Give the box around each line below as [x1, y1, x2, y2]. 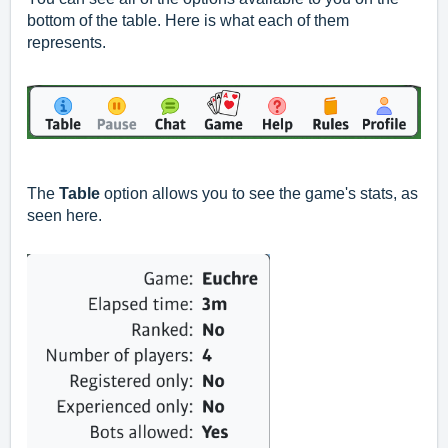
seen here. [27, 206, 102, 224]
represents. [27, 34, 106, 52]
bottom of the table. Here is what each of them [27, 12, 349, 30]
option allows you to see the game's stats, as [100, 184, 418, 202]
